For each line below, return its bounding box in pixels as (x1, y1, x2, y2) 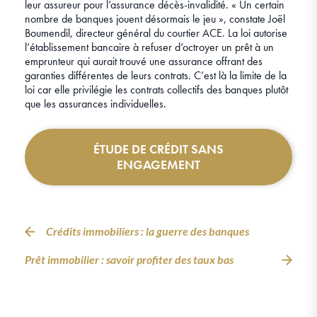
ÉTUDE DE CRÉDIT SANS (93, 141, 224, 158)
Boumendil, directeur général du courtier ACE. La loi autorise (25, 25, 287, 41)
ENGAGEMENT (117, 156, 200, 173)
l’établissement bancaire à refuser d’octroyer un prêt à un (25, 40, 274, 55)
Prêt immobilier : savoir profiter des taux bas (25, 253, 234, 267)
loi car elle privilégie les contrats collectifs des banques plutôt (25, 82, 288, 98)
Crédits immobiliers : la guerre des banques (46, 224, 249, 238)
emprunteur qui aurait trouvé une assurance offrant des (25, 54, 263, 69)
